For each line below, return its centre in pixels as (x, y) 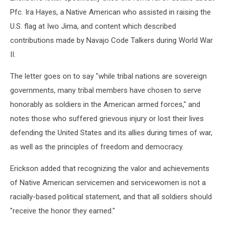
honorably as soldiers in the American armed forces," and (105, 104)
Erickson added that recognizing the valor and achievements (110, 168)
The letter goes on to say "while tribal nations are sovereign (108, 76)
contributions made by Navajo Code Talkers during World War (111, 40)
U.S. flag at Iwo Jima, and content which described (93, 26)
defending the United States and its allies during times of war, (111, 133)
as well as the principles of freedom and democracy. (97, 147)
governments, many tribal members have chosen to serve (106, 90)
